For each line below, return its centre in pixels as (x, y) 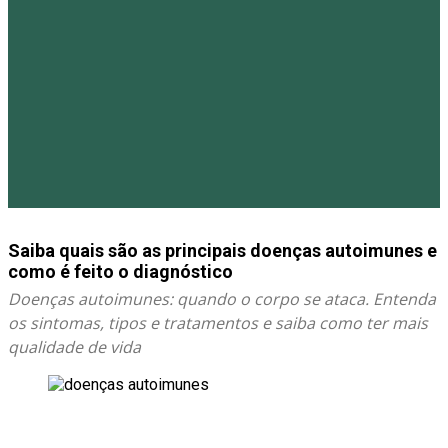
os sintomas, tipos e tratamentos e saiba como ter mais (218, 323)
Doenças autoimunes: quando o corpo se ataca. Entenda (222, 299)
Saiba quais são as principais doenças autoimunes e (222, 250)
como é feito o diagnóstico (120, 271)
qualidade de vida (74, 347)
